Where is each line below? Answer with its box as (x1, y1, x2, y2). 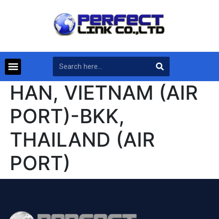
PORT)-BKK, (10, 104, 125, 129)
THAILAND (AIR (10, 128, 155, 152)
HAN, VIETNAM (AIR (10, 81, 198, 105)
